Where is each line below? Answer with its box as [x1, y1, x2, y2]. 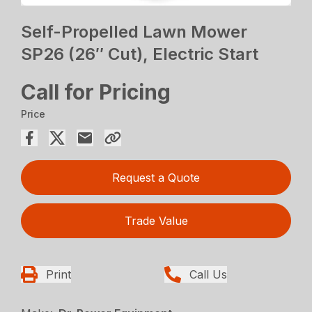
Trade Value [124, 214, 188, 228]
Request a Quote [112, 171, 200, 185]
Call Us [189, 267, 227, 282]
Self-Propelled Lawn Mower [21, 22, 248, 42]
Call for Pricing [21, 79, 171, 105]
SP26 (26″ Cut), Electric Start [21, 44, 259, 65]
